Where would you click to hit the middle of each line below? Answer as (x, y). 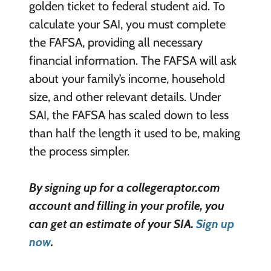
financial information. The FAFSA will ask (132, 60)
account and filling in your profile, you (126, 205)
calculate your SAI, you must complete (127, 24)
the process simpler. (80, 151)
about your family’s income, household (127, 78)
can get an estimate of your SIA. (112, 224)
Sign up (215, 224)
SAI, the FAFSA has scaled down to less (129, 115)
